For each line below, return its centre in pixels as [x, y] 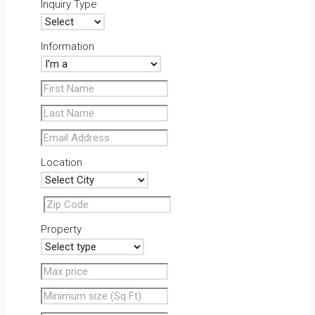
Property [61, 230]
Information [67, 47]
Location [62, 163]
